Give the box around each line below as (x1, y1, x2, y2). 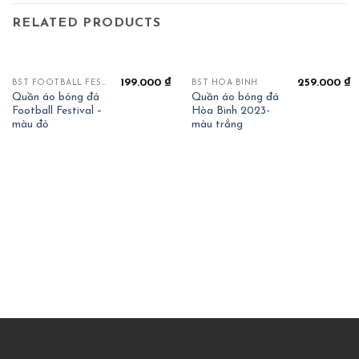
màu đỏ (11, 119, 48, 130)
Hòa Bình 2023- (191, 105, 270, 116)
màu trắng (191, 119, 243, 130)
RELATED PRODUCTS (12, 17, 161, 30)
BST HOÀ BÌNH (191, 78, 258, 87)
